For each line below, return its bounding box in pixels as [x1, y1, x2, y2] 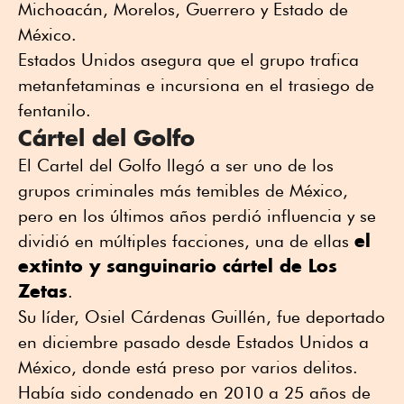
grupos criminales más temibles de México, [18, 180, 348, 201]
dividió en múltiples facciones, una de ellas [18, 231, 354, 252]
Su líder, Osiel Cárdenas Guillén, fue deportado [18, 307, 385, 327]
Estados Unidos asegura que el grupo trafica [18, 50, 359, 70]
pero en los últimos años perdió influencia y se [18, 206, 376, 226]
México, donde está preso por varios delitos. [18, 357, 358, 378]
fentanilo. [18, 100, 91, 121]
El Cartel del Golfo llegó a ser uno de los [18, 155, 334, 176]
